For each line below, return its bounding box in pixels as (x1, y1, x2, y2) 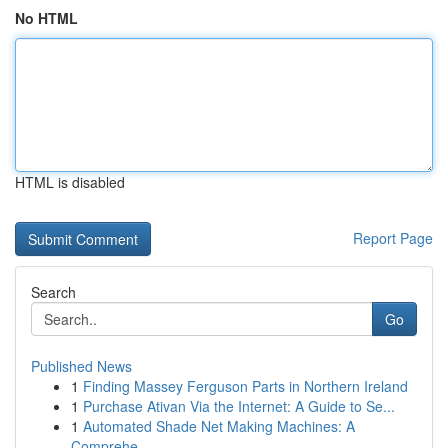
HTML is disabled (15, 172, 125, 192)
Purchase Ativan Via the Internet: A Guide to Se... (83, 396, 395, 416)
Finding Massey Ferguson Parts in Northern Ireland (83, 376, 408, 396)
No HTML (15, 8, 78, 28)
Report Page (353, 228, 433, 248)
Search (31, 282, 76, 302)
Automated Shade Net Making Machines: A (83, 416, 355, 436)
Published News (31, 356, 132, 376)
